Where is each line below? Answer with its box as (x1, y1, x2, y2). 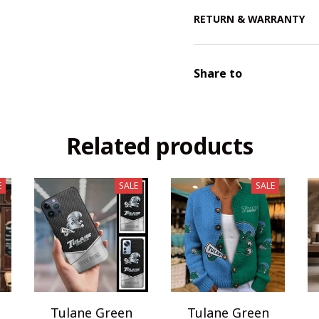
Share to (194, 65, 242, 81)
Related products (66, 130, 253, 161)
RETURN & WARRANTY (194, 12, 305, 26)
